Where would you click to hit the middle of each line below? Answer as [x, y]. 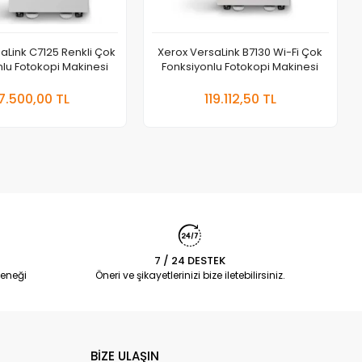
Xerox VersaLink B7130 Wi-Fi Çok [240, 53]
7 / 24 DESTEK [190, 261]
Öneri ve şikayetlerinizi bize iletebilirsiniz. [190, 276]
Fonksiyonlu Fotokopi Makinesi [240, 67]
